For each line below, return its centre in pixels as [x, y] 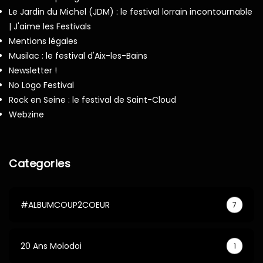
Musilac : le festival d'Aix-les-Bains [78, 56]
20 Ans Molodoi [51, 246]
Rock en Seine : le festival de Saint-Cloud [92, 100]
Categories [40, 164]
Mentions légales [43, 41]
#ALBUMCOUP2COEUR [65, 205]
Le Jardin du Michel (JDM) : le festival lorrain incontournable [131, 12]
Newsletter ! [33, 71]
